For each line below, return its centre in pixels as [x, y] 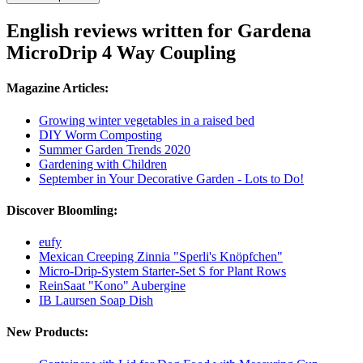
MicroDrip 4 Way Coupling [121, 53]
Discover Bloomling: [62, 210]
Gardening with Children [103, 164]
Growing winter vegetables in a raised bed [147, 120]
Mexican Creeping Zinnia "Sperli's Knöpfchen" [161, 257]
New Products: [47, 332]
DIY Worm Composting [100, 135]
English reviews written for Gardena [159, 31]
